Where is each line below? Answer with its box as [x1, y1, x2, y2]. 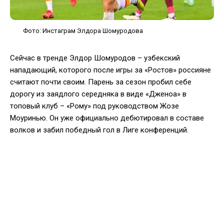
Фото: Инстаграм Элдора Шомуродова [23, 26, 143, 34]
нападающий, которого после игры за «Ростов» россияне [10, 65, 211, 74]
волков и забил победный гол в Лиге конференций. [10, 125, 188, 134]
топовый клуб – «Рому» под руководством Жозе [10, 101, 179, 110]
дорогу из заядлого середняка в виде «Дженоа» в [10, 89, 186, 98]
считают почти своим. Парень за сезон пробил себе [10, 77, 191, 86]
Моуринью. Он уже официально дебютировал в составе [10, 113, 204, 122]
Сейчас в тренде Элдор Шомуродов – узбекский [10, 53, 180, 62]
